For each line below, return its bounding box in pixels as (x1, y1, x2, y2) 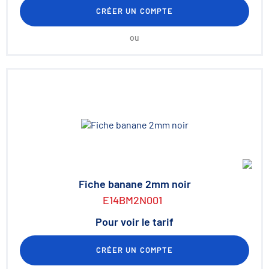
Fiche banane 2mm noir (78, 177, 191, 190)
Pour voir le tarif (95, 215, 174, 228)
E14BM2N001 (102, 193, 162, 207)
